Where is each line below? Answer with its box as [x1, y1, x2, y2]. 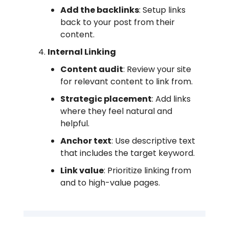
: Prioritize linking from [104, 164, 191, 176]
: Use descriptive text [111, 134, 195, 147]
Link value [60, 164, 104, 176]
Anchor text [60, 134, 111, 147]
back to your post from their [60, 16, 175, 28]
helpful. [60, 117, 89, 129]
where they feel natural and [60, 105, 172, 117]
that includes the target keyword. [60, 147, 195, 159]
